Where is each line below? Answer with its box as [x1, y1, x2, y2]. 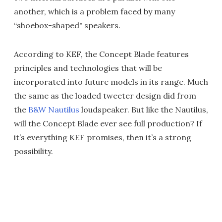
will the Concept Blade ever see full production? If [14, 118, 202, 128]
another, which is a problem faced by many [14, 6, 175, 16]
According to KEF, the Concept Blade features [14, 49, 189, 59]
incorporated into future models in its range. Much [14, 77, 208, 87]
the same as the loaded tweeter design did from [14, 91, 196, 101]
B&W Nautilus [28, 105, 79, 114]
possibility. [14, 146, 53, 156]
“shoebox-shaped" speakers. [14, 20, 120, 30]
